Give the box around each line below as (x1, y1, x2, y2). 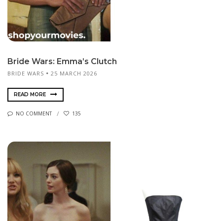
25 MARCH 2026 (51, 70, 97, 77)
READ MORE (14, 91, 47, 98)
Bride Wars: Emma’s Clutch (7, 57, 117, 67)
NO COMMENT (16, 110, 52, 117)
